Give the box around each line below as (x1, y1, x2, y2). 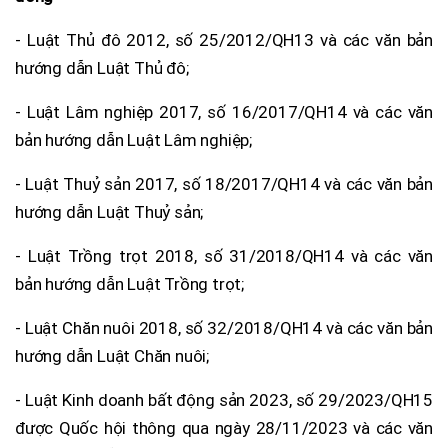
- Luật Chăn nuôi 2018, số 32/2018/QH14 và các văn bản (15, 317, 433, 338)
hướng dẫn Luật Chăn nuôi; (15, 345, 210, 366)
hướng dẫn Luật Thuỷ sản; (15, 201, 204, 222)
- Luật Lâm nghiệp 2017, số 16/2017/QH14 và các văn (15, 101, 433, 122)
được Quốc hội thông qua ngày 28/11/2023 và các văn (15, 417, 433, 438)
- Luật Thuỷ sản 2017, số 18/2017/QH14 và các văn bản (15, 173, 433, 194)
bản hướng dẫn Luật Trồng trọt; (15, 273, 245, 294)
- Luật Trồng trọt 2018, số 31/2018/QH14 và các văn (15, 245, 433, 266)
